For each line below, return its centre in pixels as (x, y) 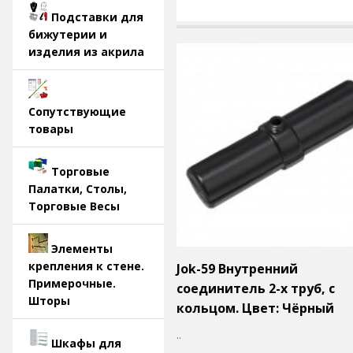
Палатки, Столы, (78, 189)
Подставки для (97, 17)
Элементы (82, 249)
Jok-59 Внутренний (237, 268)
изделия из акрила (86, 52)
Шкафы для (86, 343)
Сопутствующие (77, 111)
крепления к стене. (86, 266)
